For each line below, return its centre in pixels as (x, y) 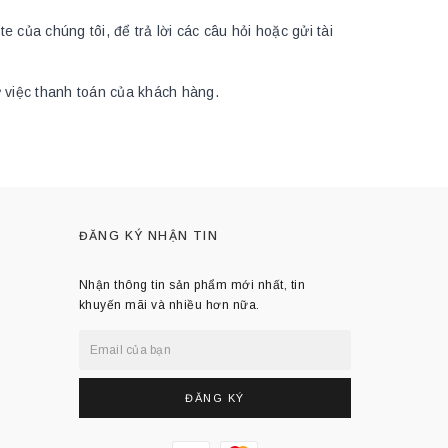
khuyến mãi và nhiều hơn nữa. (169, 305)
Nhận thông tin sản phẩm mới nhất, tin (191, 285)
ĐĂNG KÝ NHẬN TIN (148, 236)
